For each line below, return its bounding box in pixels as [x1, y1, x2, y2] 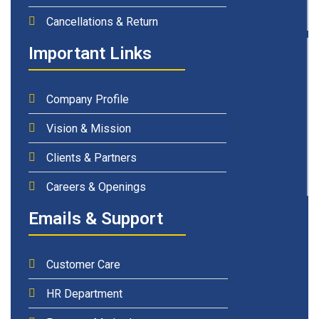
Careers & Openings [46, 179, 146, 194]
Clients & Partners [46, 150, 137, 164]
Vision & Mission [46, 121, 131, 135]
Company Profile [46, 92, 129, 106]
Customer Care [46, 257, 120, 271]
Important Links [28, 43, 152, 63]
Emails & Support [28, 208, 163, 229]
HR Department [46, 286, 122, 300]
